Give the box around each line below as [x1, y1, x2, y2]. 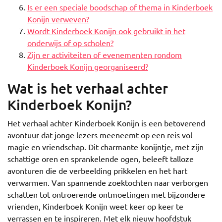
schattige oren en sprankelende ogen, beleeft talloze [7, 154, 194, 164]
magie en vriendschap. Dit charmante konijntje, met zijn [7, 142, 204, 152]
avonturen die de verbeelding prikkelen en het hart [7, 166, 187, 175]
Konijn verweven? [27, 14, 89, 24]
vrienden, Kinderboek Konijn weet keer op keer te [7, 201, 183, 211]
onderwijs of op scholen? [27, 38, 113, 48]
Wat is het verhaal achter [7, 80, 168, 97]
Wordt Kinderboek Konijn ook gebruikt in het [27, 26, 185, 36]
